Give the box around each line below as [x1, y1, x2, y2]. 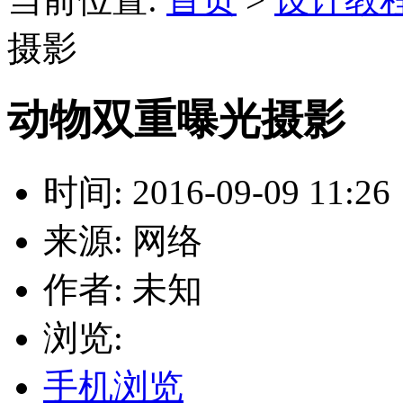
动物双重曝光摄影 [7, 96, 345, 144]
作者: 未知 [43, 269, 202, 309]
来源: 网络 [43, 220, 202, 260]
